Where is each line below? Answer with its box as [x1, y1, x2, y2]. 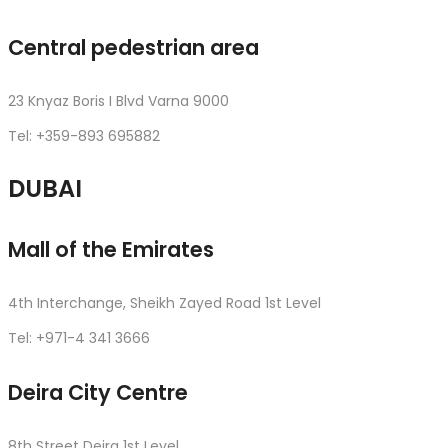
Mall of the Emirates [8, 234, 214, 264]
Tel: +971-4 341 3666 [8, 327, 150, 348]
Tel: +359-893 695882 [8, 126, 160, 146]
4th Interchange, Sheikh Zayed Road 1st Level [8, 292, 321, 313]
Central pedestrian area [8, 33, 259, 63]
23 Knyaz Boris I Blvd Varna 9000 [8, 91, 229, 111]
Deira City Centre [8, 377, 188, 407]
